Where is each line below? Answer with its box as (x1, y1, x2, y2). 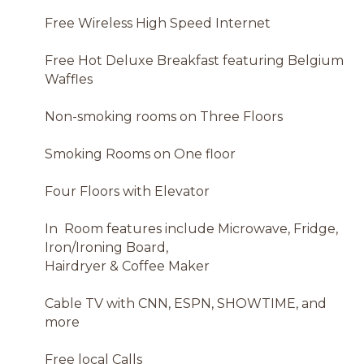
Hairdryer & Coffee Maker (45, 258, 210, 274)
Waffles (45, 71, 93, 87)
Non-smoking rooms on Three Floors (45, 108, 283, 124)
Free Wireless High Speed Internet (45, 15, 271, 31)
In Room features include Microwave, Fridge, (45, 220, 338, 236)
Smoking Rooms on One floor (45, 145, 236, 162)
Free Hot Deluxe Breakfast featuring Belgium (45, 52, 344, 68)
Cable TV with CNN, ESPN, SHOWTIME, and (45, 295, 327, 311)
